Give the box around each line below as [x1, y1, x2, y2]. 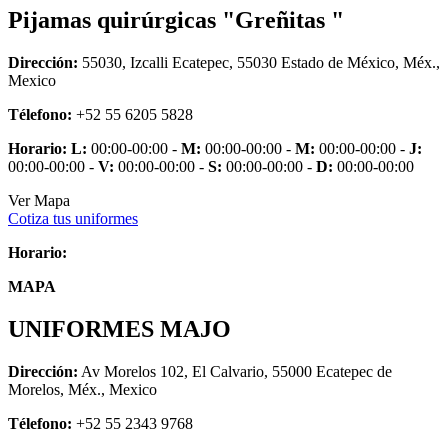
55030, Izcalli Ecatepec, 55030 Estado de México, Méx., [78, 53, 440, 71]
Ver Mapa [8, 191, 70, 209]
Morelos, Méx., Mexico [8, 380, 157, 398]
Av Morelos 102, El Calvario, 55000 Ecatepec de [78, 362, 392, 380]
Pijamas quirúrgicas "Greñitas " [8, 6, 344, 33]
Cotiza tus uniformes [8, 209, 138, 227]
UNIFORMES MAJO [8, 315, 231, 342]
